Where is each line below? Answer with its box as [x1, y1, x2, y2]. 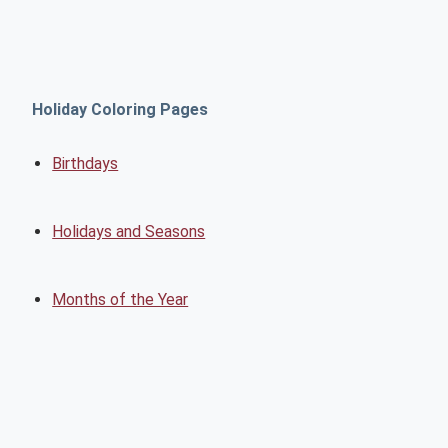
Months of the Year [52, 289, 189, 309]
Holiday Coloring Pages [32, 99, 209, 119]
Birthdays [52, 153, 119, 173]
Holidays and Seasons [52, 221, 206, 241]
